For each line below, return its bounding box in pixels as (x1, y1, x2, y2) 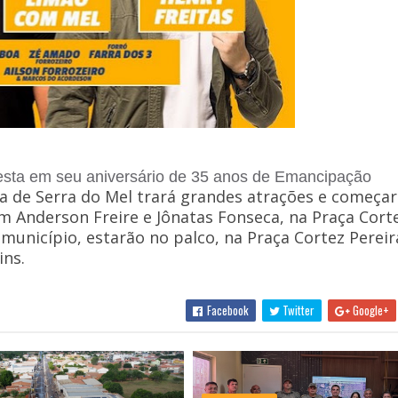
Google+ (350, 301, 390, 320)
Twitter (280, 301, 315, 320)
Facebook (204, 301, 250, 320)
